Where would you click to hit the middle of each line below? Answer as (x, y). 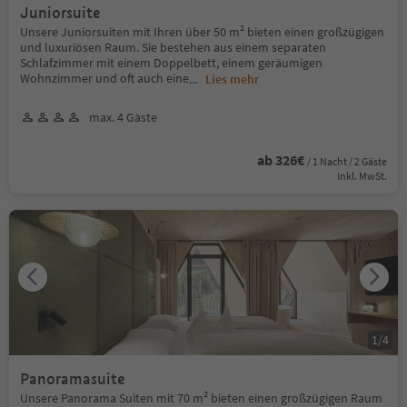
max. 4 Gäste (123, 117)
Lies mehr (232, 79)
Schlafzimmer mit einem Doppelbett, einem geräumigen (171, 62)
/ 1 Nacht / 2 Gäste (347, 161)
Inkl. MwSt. (362, 175)
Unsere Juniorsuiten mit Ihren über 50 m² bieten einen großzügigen (202, 31)
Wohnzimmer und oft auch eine (104, 78)
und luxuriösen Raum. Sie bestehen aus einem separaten (173, 47)
